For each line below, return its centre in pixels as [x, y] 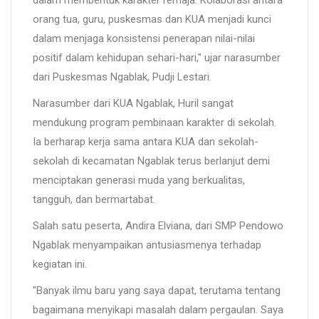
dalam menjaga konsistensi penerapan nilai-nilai [144, 38]
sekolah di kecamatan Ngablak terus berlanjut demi [151, 161]
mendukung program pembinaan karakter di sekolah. [155, 122]
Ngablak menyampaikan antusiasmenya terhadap [147, 245]
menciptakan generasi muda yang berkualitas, [139, 180]
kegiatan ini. [60, 264]
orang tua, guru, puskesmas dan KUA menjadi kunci [152, 19]
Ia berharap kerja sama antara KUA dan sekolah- [146, 141]
